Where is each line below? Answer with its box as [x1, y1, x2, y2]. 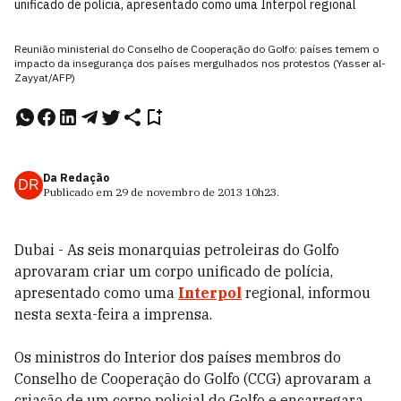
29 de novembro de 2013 [115, 185, 243, 199]
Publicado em [43, 185, 115, 199]
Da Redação [43, 171, 109, 184]
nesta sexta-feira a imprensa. [14, 305, 212, 323]
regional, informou [242, 284, 371, 302]
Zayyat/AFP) [14, 71, 75, 84]
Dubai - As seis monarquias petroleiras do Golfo [14, 241, 339, 259]
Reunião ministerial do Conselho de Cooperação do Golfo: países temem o [14, 42, 379, 55]
